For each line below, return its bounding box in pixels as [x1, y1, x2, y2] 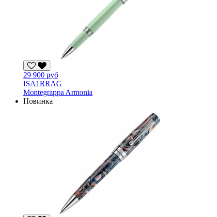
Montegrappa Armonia [23, 88, 93, 96]
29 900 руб [23, 70, 58, 79]
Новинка [23, 96, 53, 105]
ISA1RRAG [23, 79, 62, 88]
